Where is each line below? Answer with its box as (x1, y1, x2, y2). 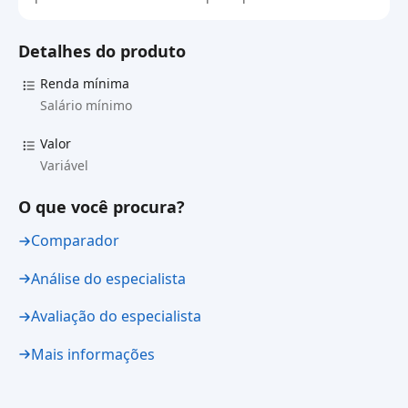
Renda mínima (40, 75, 129, 92)
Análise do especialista (31, 268, 186, 289)
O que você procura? (18, 196, 185, 218)
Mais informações (31, 343, 155, 364)
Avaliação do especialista (31, 306, 201, 326)
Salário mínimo (40, 97, 132, 114)
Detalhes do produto (18, 40, 186, 62)
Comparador (31, 230, 119, 250)
